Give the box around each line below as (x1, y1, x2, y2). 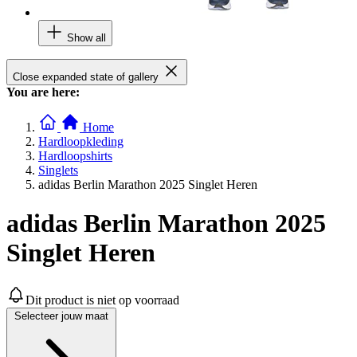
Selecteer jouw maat (14, 309, 108, 322)
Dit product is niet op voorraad (25, 292, 179, 307)
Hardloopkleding (38, 134, 124, 148)
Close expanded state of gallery (13, 70, 159, 83)
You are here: (6, 84, 80, 99)
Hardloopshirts (38, 148, 112, 163)
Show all (67, 31, 106, 44)
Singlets (38, 163, 78, 177)
